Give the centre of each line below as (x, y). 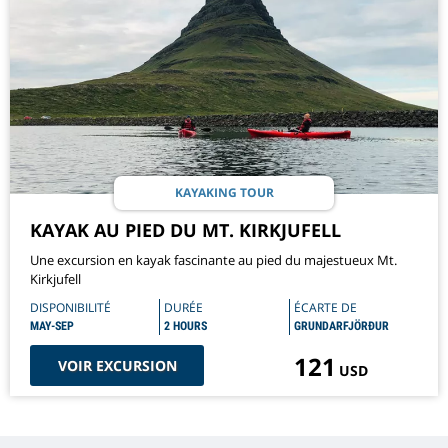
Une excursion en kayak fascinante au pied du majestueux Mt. (213, 260)
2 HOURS (186, 326)
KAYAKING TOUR (224, 193)
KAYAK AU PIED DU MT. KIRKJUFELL (185, 230)
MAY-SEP (52, 326)
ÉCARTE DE (325, 308)
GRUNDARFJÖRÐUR (341, 326)
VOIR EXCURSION (117, 366)
